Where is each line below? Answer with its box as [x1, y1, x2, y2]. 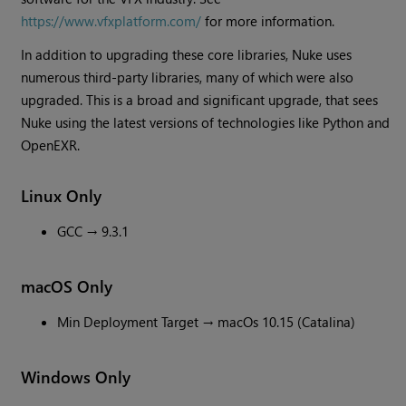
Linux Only [21, 184, 102, 208]
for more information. [201, 12, 335, 31]
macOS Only [21, 275, 113, 298]
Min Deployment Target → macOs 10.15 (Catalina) [57, 313, 356, 332]
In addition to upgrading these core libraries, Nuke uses [21, 45, 353, 64]
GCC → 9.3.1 [57, 222, 130, 241]
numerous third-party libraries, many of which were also [21, 68, 354, 87]
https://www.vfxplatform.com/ [21, 12, 202, 31]
